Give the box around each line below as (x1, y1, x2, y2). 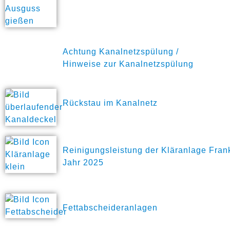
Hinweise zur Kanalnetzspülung (63, 60, 194, 68)
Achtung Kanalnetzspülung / (63, 47, 179, 56)
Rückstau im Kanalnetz (63, 99, 158, 107)
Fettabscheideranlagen (63, 203, 158, 212)
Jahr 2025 (63, 158, 104, 167)
